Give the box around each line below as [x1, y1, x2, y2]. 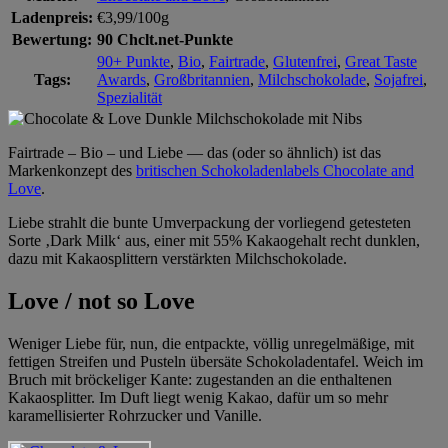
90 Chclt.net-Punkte [97, 30, 233, 48]
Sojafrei [374, 70, 423, 88]
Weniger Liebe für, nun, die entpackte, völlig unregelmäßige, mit [8, 334, 414, 352]
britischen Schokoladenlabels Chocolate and [136, 161, 414, 179]
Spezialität [97, 88, 162, 106]
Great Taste [345, 52, 417, 70]
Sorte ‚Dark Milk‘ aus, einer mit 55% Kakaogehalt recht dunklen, [8, 231, 420, 249]
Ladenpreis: [11, 8, 93, 26]
